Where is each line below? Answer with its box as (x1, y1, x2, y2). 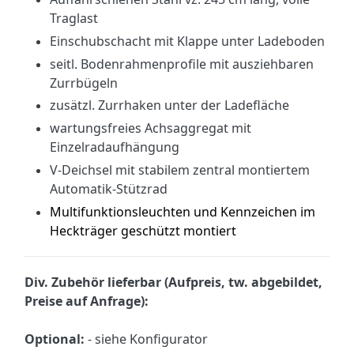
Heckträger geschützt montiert (50, 221, 236, 239)
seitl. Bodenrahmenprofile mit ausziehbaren (50, 55, 314, 73)
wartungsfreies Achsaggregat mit (50, 119, 251, 137)
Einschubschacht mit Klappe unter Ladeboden (50, 32, 325, 50)
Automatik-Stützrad (50, 179, 168, 198)
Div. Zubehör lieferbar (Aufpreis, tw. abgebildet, (24, 273, 322, 291)
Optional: (24, 330, 88, 348)
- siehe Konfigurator (88, 330, 208, 348)
